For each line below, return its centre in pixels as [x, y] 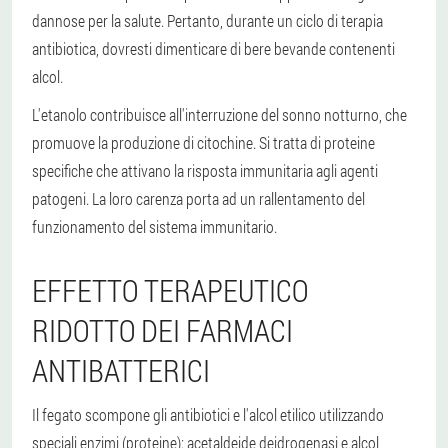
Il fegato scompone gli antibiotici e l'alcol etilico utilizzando [208, 414]
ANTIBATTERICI [121, 370]
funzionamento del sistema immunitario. [154, 226]
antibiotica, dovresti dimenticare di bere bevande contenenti [213, 48]
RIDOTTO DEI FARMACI [162, 330]
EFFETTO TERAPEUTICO [170, 290]
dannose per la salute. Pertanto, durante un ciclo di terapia [207, 20]
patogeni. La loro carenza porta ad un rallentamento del [198, 198]
